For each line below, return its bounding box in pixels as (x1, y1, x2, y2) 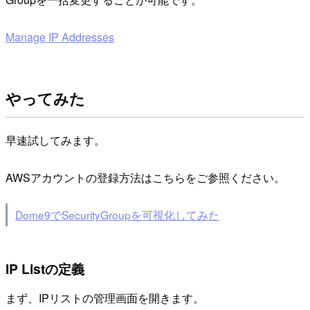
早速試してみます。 (6, 131, 105, 148)
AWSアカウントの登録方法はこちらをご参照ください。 (6, 169, 285, 185)
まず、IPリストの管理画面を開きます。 (6, 290, 204, 307)
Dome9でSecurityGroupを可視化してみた (15, 207, 219, 223)
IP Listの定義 (6, 259, 84, 279)
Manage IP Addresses (6, 29, 114, 46)
